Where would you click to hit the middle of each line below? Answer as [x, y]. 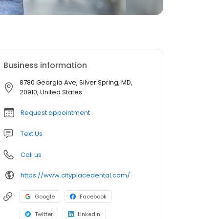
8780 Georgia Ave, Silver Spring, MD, [76, 82]
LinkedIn [89, 214]
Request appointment [55, 113]
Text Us [32, 134]
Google [45, 197]
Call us [31, 155]
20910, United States [51, 92]
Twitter [44, 214]
